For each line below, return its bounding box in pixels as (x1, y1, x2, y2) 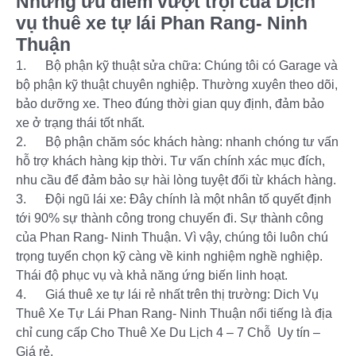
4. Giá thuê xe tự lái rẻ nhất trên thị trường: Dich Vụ (16, 288, 319, 301)
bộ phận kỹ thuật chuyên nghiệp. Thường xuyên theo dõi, (16, 78, 338, 91)
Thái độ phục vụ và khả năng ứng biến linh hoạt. (16, 269, 288, 282)
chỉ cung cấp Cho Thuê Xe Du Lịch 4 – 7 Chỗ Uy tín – (16, 326, 320, 339)
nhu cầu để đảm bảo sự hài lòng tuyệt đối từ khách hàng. (16, 173, 336, 187)
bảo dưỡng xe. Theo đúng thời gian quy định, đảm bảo (16, 97, 324, 110)
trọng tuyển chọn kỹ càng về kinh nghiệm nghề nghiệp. (16, 250, 323, 263)
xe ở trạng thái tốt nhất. (16, 116, 145, 130)
